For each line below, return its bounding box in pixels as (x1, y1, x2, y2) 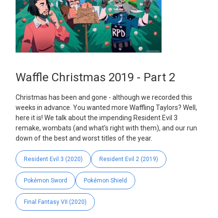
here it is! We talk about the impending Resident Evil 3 (16, 114, 178, 122)
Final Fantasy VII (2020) (24, 199, 87, 206)
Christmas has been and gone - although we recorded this (16, 93, 192, 102)
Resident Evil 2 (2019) (99, 156, 158, 163)
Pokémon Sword (24, 177, 67, 184)
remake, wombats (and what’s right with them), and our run (16, 124, 197, 132)
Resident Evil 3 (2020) (24, 156, 83, 163)
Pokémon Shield (84, 177, 127, 184)
